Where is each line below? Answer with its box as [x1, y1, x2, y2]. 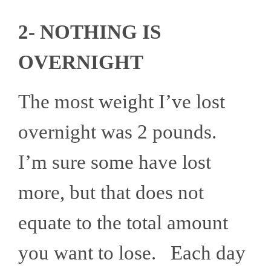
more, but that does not [18, 181, 204, 204]
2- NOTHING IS [18, 21, 161, 44]
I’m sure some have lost [18, 151, 211, 174]
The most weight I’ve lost [18, 91, 225, 113]
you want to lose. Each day [18, 242, 246, 264]
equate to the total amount [18, 212, 228, 234]
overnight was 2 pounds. [18, 121, 221, 143]
